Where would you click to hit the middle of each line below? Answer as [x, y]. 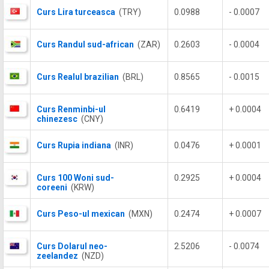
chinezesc [57, 119]
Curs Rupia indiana [74, 145]
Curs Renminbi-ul [71, 109]
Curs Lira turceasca [76, 12]
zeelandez [57, 256]
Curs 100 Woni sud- [75, 178]
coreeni [52, 187]
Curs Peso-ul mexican [81, 214]
